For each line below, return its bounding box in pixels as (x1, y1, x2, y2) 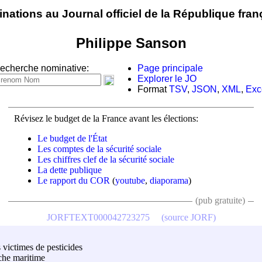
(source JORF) (161, 212, 216, 222)
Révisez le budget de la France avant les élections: (14, 113, 198, 123)
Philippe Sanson (75, 35, 187, 51)
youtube (115, 175, 145, 185)
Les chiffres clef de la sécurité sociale (37, 154, 174, 164)
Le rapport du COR (37, 175, 110, 185)
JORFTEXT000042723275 (46, 212, 150, 222)
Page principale (137, 63, 203, 74)
